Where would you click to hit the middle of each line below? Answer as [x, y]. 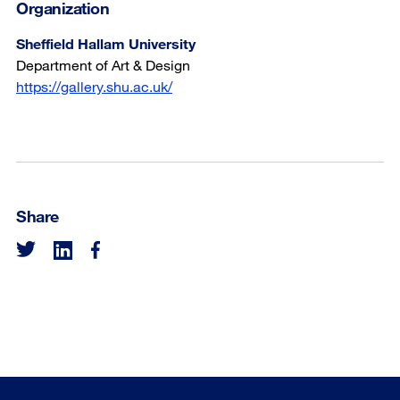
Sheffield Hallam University [106, 43]
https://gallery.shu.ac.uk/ [94, 86]
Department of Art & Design [103, 65]
